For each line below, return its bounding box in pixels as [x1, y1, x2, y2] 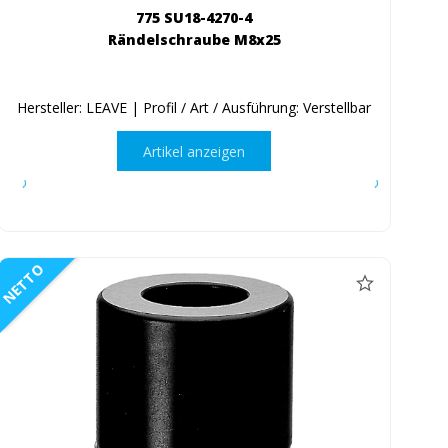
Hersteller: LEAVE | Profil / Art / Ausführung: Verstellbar [17, 98, 372, 118]
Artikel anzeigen [143, 141, 246, 161]
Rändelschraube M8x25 [107, 30, 281, 50]
